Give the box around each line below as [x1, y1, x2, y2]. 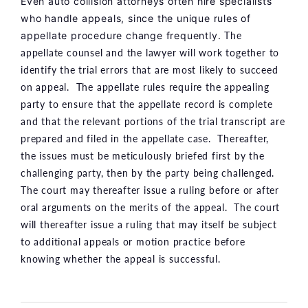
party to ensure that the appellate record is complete [21, 96, 273, 111]
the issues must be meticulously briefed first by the [21, 148, 265, 162]
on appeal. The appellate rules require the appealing [21, 79, 269, 93]
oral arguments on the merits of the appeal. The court [21, 199, 280, 214]
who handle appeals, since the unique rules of [21, 12, 251, 24]
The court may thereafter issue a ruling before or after [21, 182, 279, 197]
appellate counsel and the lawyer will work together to [21, 45, 280, 59]
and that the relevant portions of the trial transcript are [21, 113, 285, 128]
